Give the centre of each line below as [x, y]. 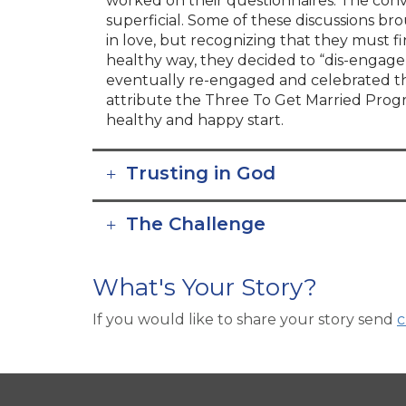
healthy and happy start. [195, 120]
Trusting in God [201, 173]
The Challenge [196, 223]
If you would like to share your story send [245, 319]
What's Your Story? [205, 287]
